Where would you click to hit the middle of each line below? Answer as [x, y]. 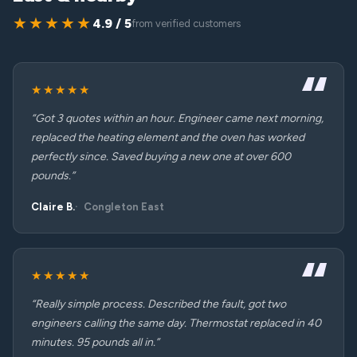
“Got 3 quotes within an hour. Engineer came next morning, [177, 118]
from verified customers [186, 24]
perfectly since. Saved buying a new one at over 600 [161, 157]
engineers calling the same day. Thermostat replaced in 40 [176, 323]
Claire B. [53, 207]
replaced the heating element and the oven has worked [168, 137]
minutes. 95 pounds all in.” [95, 342]
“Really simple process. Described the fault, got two [159, 304]
